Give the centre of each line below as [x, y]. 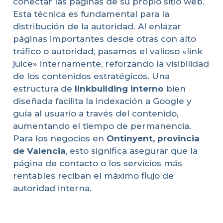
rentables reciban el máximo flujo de [93, 175]
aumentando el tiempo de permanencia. [102, 126]
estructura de [44, 88]
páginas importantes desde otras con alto [104, 39]
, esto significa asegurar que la [131, 151]
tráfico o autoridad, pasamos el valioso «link [108, 51]
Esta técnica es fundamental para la [91, 14]
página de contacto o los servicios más [97, 163]
